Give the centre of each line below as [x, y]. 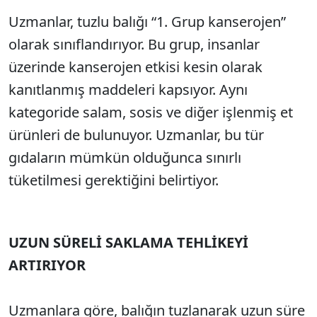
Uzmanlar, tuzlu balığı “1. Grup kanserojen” [147, 22]
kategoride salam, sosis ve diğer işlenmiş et [151, 112]
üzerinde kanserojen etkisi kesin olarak [136, 67]
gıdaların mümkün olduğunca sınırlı [125, 157]
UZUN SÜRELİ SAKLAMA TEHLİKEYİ [128, 242]
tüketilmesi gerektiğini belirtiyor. [114, 180]
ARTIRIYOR [47, 265]
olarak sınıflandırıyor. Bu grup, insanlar [134, 44]
